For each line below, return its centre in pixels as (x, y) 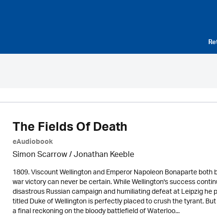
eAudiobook (32, 143)
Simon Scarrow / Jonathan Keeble (73, 155)
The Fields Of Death (70, 129)
